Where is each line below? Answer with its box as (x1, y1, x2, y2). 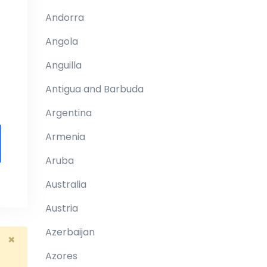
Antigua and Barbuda (45, 82, 144, 96)
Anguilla (45, 58, 82, 72)
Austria (45, 201, 78, 215)
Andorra (45, 11, 84, 24)
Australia (45, 178, 86, 191)
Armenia (45, 130, 85, 144)
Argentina (45, 106, 92, 120)
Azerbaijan (45, 225, 95, 239)
